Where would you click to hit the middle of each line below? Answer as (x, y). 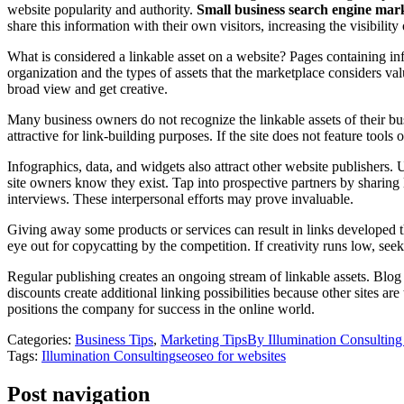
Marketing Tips (204, 339)
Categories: (41, 339)
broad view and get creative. (87, 88)
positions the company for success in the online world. (161, 308)
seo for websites (240, 355)
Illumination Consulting (109, 355)
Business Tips (114, 339)
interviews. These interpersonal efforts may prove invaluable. (180, 198)
